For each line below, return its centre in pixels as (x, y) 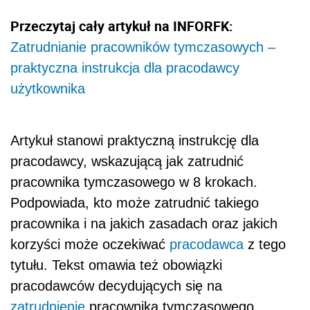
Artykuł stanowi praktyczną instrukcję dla (135, 140)
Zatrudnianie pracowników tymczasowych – (143, 47)
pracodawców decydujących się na (116, 285)
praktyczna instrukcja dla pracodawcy (125, 67)
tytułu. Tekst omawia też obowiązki (116, 265)
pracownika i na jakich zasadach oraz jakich (144, 223)
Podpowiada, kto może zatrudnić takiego (135, 202)
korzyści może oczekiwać (90, 244)
